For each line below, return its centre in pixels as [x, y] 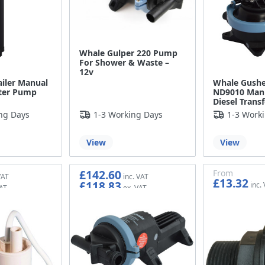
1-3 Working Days [128, 115]
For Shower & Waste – [125, 63]
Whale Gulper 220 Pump [129, 53]
